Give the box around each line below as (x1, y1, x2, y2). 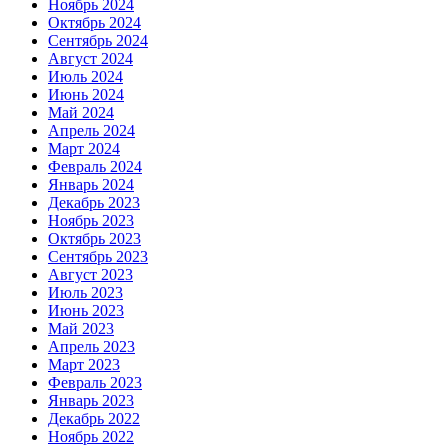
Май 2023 (48, 319, 114, 337)
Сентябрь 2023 (48, 247, 148, 265)
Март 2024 (48, 139, 120, 157)
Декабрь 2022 (48, 409, 140, 427)
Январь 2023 (48, 391, 134, 409)
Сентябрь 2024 (48, 31, 148, 49)
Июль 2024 (48, 67, 123, 85)
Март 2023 (48, 355, 120, 373)
